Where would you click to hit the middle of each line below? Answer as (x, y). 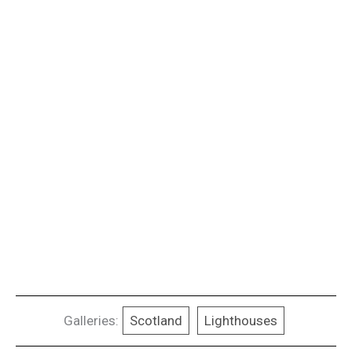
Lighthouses (241, 321)
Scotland (156, 321)
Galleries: (91, 321)
